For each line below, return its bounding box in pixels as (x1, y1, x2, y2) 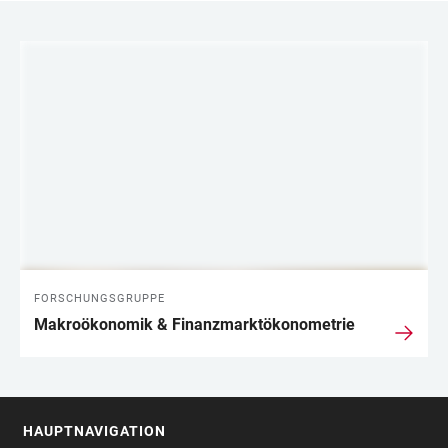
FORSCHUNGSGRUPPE (34, 292, 165, 306)
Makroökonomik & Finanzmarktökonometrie (34, 315, 355, 335)
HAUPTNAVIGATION (23, 423, 166, 440)
